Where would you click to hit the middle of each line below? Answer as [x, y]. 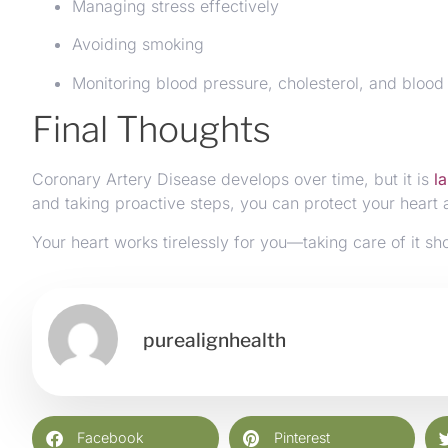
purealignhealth [214, 340]
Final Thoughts [151, 130]
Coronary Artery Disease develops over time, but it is [233, 179]
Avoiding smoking [138, 44]
